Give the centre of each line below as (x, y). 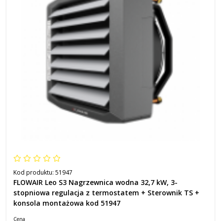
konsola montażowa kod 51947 (67, 203)
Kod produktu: (34, 172)
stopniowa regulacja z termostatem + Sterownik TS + (106, 193)
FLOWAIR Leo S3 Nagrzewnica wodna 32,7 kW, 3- (95, 182)
